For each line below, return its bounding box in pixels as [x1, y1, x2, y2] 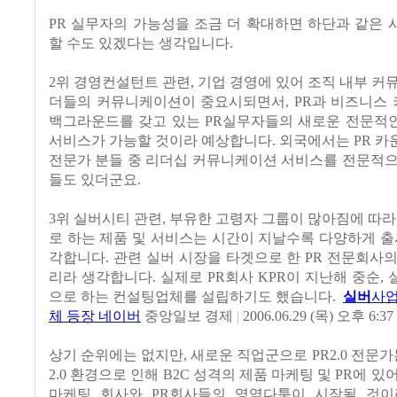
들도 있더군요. [49, 172, 141, 189]
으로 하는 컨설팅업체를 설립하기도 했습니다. [49, 289, 343, 306]
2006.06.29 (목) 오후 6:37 [239, 308, 393, 325]
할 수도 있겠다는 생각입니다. [49, 35, 233, 52]
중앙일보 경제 [141, 308, 237, 325]
